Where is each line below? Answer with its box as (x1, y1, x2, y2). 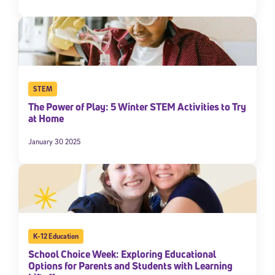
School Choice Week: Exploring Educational (28, 247, 216, 261)
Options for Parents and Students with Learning (28, 258, 233, 273)
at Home (28, 111, 64, 125)
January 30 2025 (28, 136, 80, 146)
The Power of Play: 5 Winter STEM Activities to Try (28, 99, 246, 114)
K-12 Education (33, 231, 79, 241)
